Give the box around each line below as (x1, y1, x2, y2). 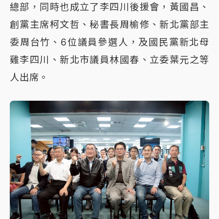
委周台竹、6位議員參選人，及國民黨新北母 (10, 36, 209, 48)
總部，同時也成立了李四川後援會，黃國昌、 (10, 1, 209, 13)
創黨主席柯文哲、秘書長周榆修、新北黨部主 (10, 19, 209, 31)
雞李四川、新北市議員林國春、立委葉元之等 (10, 54, 209, 66)
